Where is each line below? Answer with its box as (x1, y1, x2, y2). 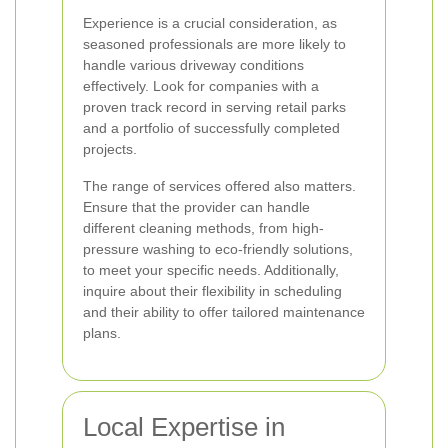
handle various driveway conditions (83, 57, 304, 73)
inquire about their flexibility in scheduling (83, 283, 342, 299)
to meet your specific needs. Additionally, (83, 262, 339, 278)
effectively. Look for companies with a (83, 78, 319, 94)
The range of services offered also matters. (83, 178, 356, 194)
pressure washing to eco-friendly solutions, (83, 241, 353, 257)
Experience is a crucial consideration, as (83, 15, 337, 31)
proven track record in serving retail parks (83, 99, 346, 115)
